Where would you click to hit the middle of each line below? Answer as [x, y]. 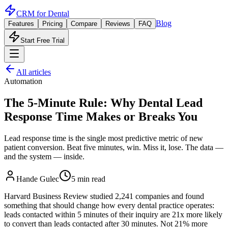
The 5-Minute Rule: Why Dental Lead [103, 103]
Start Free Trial [42, 40]
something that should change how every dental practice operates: [109, 205]
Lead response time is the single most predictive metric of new [104, 138]
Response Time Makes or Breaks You [101, 116]
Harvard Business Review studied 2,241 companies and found [104, 196]
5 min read [88, 179]
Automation [23, 81]
